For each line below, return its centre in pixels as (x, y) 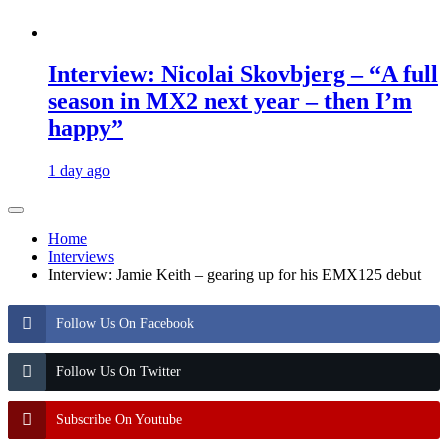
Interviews (81, 257)
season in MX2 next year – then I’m (230, 101)
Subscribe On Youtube (119, 420)
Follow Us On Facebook (125, 324)
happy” (85, 128)
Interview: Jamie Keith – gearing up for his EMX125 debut (234, 275)
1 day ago (79, 171)
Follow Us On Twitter (118, 372)
